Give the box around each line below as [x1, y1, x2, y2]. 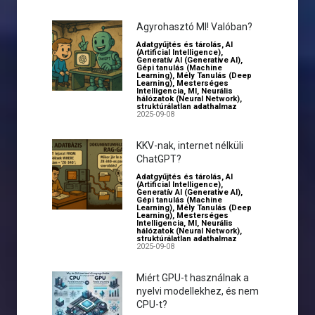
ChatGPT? [136, 153, 181, 165]
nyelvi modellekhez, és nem [136, 285, 259, 297]
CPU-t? [136, 299, 167, 310]
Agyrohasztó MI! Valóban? [136, 21, 252, 32]
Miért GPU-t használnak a [136, 272, 249, 283]
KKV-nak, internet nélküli [136, 140, 243, 151]
